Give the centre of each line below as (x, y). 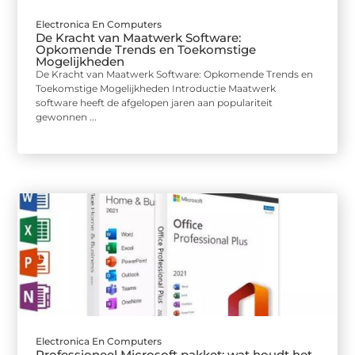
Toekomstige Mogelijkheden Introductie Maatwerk (156, 88)
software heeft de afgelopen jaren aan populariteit (155, 102)
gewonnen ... (67, 116)
